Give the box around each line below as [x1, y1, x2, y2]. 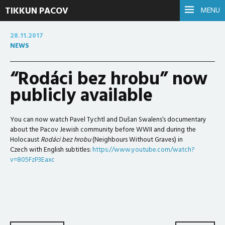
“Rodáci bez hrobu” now [10, 65, 207, 94]
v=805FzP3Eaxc [10, 155, 55, 165]
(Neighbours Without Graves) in [91, 135, 183, 145]
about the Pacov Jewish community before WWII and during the [10, 125, 196, 135]
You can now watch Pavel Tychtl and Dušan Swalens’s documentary [10, 115, 206, 125]
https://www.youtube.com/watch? [92, 145, 194, 155]
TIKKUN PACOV [5, 4, 68, 19]
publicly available [10, 82, 153, 111]
